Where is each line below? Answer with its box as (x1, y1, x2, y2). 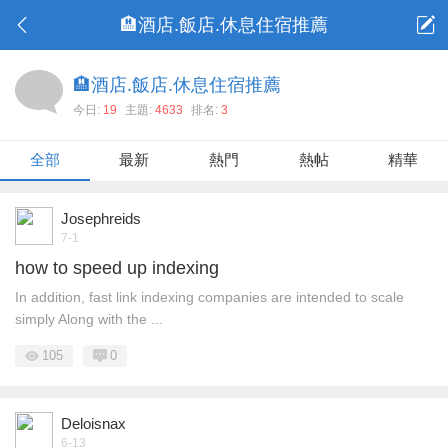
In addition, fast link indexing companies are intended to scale (15, 289, 404, 305)
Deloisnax (61, 415, 126, 432)
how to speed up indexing (15, 258, 219, 278)
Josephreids (61, 210, 141, 227)
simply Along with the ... (15, 311, 163, 327)
